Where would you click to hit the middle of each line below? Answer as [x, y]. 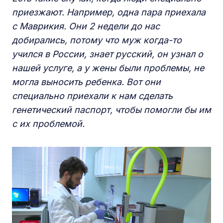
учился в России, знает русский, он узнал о [108, 54]
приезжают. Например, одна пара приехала [109, 12]
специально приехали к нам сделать [92, 96]
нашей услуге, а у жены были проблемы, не [108, 68]
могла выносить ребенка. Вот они [86, 82]
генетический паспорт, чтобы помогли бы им [111, 110]
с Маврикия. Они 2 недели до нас [86, 26]
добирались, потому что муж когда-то [97, 40]
